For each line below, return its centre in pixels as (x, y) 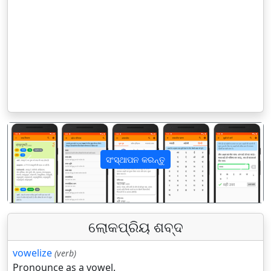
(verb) (65, 253)
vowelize (32, 253)
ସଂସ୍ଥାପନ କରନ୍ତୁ (135, 159)
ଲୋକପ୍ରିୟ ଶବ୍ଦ (135, 227)
